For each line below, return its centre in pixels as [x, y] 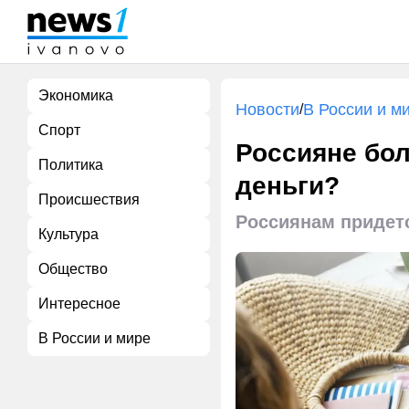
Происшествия [89, 199]
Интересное [79, 304]
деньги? [288, 186]
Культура [68, 234]
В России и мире [94, 338]
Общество [73, 269]
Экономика [76, 95]
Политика [71, 165]
